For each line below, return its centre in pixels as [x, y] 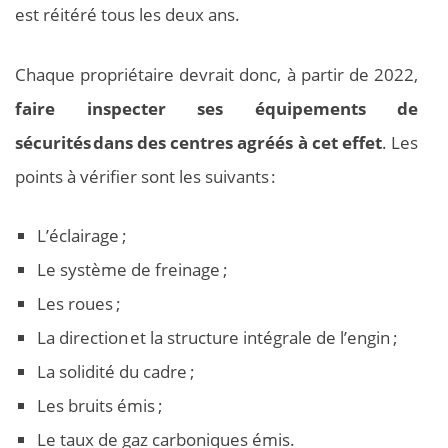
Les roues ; [79, 304]
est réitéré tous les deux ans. [127, 15]
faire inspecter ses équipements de [216, 108]
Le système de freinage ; [132, 270]
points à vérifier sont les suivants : [145, 176]
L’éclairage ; [82, 236]
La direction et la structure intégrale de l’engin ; [217, 338]
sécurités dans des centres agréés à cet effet [198, 142]
